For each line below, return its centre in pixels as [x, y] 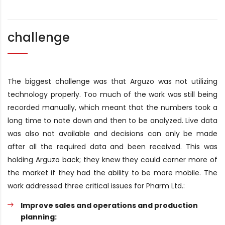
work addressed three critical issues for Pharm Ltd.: [96, 186]
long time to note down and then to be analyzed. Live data [113, 121]
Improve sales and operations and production [109, 205]
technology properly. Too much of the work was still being [113, 94]
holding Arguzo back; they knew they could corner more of [113, 160]
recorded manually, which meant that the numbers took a [113, 107]
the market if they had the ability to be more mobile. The [113, 173]
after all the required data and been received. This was [113, 147]
